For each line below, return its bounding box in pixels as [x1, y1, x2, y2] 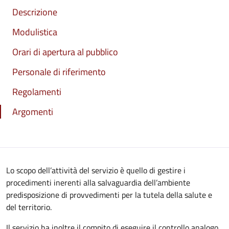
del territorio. [6, 201, 52, 213]
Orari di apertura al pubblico [12, 45, 118, 59]
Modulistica [12, 25, 57, 39]
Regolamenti [12, 85, 61, 99]
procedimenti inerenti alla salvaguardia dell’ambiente [6, 176, 190, 189]
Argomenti [12, 105, 53, 119]
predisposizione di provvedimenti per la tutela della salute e [6, 189, 212, 201]
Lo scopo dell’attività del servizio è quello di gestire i [6, 164, 186, 176]
